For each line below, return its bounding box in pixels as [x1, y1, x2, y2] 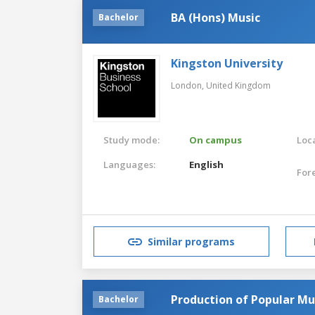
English [189, 157, 224, 171]
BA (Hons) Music [171, 9, 260, 25]
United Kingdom [206, 79, 271, 91]
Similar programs [148, 235, 235, 249]
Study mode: [103, 133, 160, 146]
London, [171, 79, 206, 91]
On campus [189, 133, 243, 146]
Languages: [103, 157, 155, 171]
